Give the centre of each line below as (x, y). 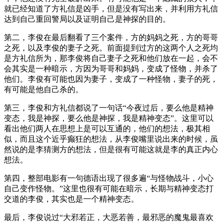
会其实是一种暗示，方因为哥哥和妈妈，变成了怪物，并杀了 (111, 68)
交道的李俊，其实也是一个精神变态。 (71, 199)
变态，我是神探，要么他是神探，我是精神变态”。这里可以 (109, 118)
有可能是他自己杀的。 (44, 89)
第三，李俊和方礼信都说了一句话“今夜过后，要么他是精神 (109, 108)
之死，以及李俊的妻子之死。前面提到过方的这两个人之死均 (111, 48)
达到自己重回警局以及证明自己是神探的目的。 (87, 19)
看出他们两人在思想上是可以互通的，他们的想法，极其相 (107, 128)
